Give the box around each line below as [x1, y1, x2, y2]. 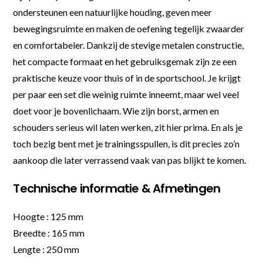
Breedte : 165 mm [13, 227, 85, 238]
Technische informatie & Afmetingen [13, 180, 221, 197]
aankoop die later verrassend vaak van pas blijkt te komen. [13, 154, 247, 166]
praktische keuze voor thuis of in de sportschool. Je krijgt [13, 72, 241, 83]
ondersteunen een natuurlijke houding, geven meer [13, 6, 213, 18]
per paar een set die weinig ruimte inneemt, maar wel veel [13, 88, 240, 100]
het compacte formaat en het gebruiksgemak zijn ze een [13, 55, 237, 67]
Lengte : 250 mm [13, 243, 80, 255]
